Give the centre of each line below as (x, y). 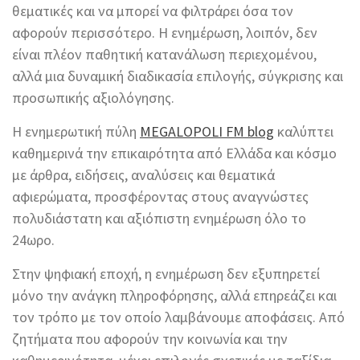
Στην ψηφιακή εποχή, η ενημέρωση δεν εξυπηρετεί (166, 274)
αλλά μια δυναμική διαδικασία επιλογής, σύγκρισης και (178, 76)
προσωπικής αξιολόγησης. (93, 98)
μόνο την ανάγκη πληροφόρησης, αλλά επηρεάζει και (174, 296)
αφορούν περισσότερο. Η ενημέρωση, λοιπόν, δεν (165, 33)
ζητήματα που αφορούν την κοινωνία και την (150, 339)
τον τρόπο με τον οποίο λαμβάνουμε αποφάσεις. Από (178, 317)
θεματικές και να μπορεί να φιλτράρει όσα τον (153, 11)
